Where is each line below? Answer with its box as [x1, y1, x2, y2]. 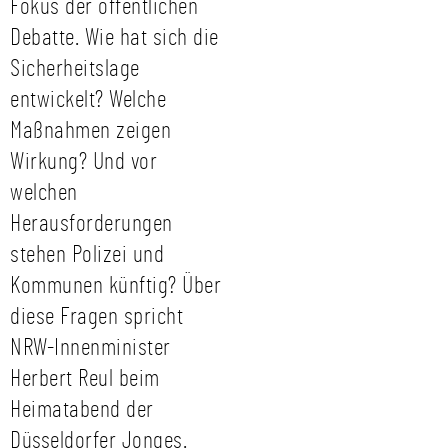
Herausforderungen [10, 212, 173, 236]
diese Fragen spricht [10, 305, 183, 329]
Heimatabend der [10, 398, 154, 422]
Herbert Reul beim [10, 367, 160, 391]
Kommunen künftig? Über [10, 274, 221, 298]
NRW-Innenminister [10, 336, 171, 360]
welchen [10, 181, 78, 205]
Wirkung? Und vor [10, 150, 157, 174]
